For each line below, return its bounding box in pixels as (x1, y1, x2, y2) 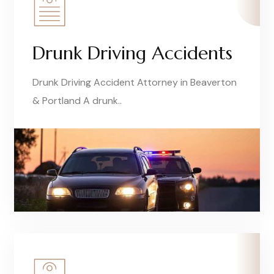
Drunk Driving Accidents (32, 42, 232, 65)
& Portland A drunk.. (32, 94, 122, 108)
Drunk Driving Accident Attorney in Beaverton (32, 76, 237, 89)
